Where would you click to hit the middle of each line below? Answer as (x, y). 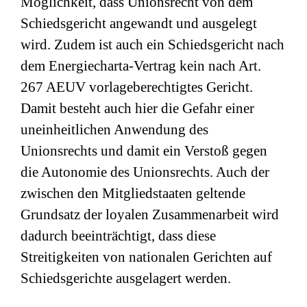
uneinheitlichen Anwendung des (114, 130)
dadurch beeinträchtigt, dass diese (118, 236)
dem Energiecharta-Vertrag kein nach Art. (141, 66)
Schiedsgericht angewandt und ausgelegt (139, 23)
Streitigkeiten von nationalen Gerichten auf (146, 257)
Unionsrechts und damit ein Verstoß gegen (144, 151)
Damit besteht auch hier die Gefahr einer (137, 108)
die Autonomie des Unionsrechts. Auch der (145, 172)
